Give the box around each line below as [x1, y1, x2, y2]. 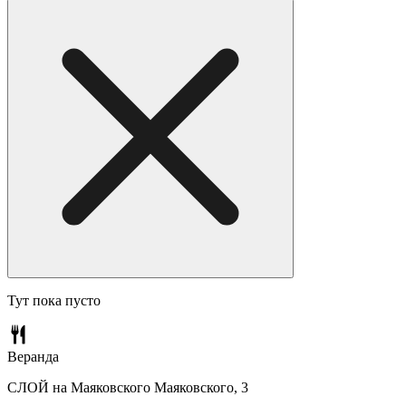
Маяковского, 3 [154, 379, 248, 395]
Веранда [7, 348, 59, 364]
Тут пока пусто [7, 292, 101, 308]
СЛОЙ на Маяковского [7, 379, 150, 395]
